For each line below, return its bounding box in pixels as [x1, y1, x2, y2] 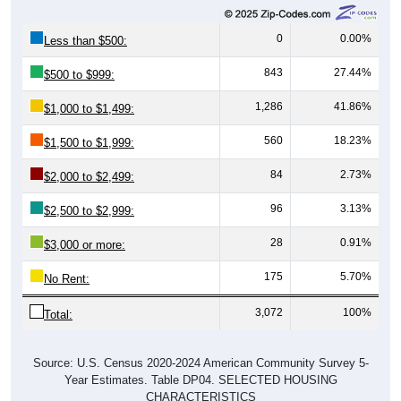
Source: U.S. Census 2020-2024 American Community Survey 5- [32, 355, 369, 370]
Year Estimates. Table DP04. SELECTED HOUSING [64, 372, 337, 387]
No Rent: [44, 271, 90, 286]
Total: [44, 307, 73, 321]
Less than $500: [44, 33, 127, 47]
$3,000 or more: [44, 237, 125, 252]
